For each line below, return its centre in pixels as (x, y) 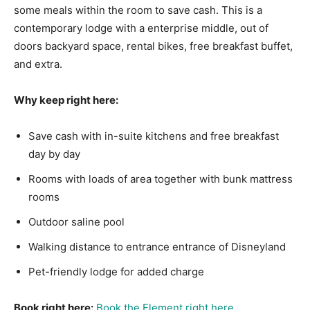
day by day (54, 154)
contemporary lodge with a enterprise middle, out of (141, 28)
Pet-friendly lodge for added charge (116, 272)
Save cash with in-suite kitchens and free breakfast (154, 136)
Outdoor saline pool (76, 222)
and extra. (38, 64)
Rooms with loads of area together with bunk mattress (161, 179)
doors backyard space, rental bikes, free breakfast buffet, (153, 46)
